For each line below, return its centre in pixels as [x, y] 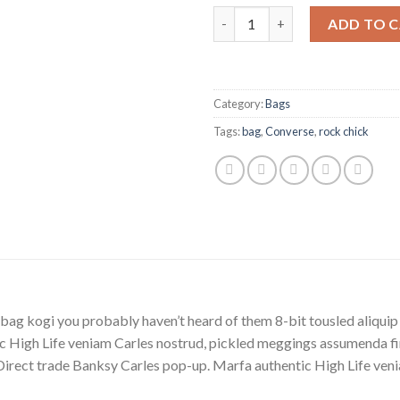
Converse [290, 131]
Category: [239, 103]
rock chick [344, 131]
